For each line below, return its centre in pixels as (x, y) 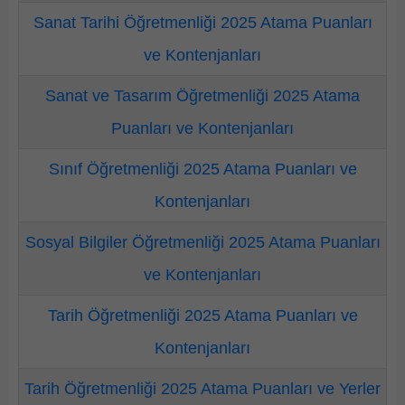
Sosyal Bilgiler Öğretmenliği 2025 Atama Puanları (202, 242)
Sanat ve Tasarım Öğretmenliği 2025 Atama (202, 96)
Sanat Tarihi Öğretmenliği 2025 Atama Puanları (202, 23)
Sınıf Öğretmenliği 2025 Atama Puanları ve (202, 169)
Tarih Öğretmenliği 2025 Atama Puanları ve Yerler (202, 389)
